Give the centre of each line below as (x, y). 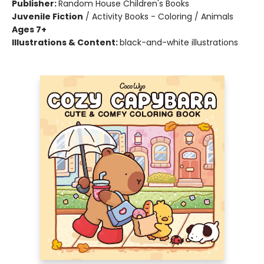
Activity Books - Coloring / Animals (163, 16)
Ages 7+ (29, 29)
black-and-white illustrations (179, 42)
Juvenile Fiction (47, 16)
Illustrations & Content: (66, 42)
